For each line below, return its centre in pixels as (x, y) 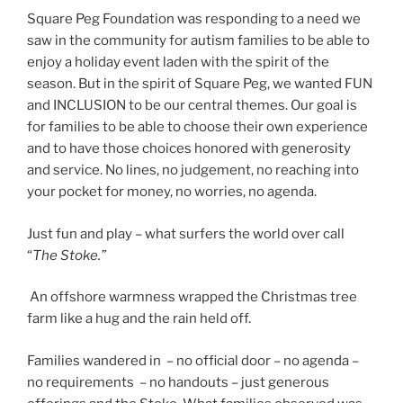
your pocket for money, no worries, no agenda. (173, 192)
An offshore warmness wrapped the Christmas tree (192, 297)
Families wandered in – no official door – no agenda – (193, 360)
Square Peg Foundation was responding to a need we (194, 19)
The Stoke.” (69, 255)
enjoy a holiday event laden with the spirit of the (178, 63)
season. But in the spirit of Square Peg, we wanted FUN (200, 84)
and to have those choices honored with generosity (189, 149)
